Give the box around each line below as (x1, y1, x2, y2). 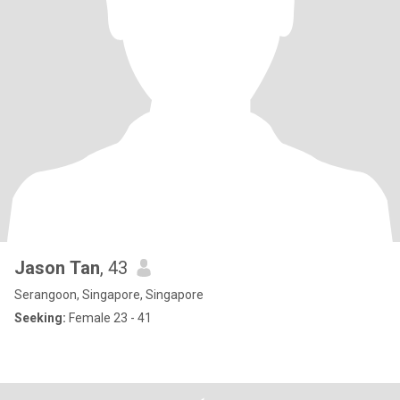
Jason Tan (14, 257, 100, 279)
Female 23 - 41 (66, 311, 152, 325)
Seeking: (14, 311, 66, 325)
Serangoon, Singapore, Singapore (14, 287, 204, 302)
